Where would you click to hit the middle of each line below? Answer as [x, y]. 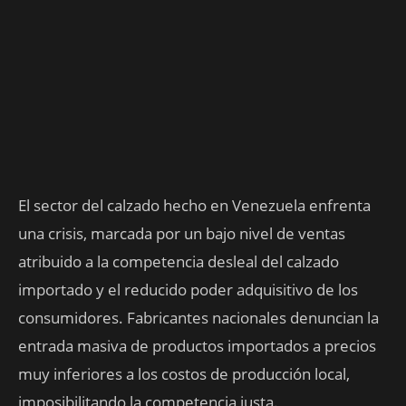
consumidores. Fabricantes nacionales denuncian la [198, 318]
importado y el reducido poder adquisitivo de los [188, 290]
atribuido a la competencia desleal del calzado [179, 261]
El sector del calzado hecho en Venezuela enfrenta [194, 205]
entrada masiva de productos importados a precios [197, 346]
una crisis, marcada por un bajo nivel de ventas [182, 233]
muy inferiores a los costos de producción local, [184, 374]
